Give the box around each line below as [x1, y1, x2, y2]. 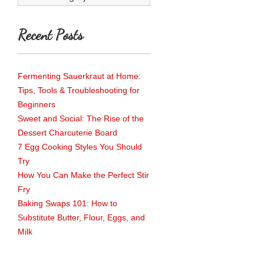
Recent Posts [18, 27, 83, 44]
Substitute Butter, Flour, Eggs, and [18, 213, 145, 222]
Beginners [18, 100, 55, 109]
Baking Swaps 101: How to [18, 199, 117, 208]
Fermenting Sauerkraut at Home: [18, 71, 141, 81]
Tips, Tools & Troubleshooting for [18, 85, 140, 95]
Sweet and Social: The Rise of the [18, 114, 144, 123]
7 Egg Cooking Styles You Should [18, 142, 142, 151]
